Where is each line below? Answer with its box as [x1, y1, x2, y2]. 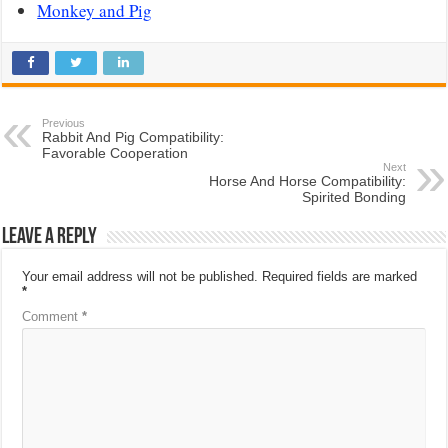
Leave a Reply [2, 226, 98, 250]
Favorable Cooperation [42, 145, 189, 162]
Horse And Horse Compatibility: [208, 173, 406, 190]
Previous [42, 117, 86, 130]
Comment [22, 309, 83, 325]
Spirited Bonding [301, 189, 406, 206]
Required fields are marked [262, 269, 418, 285]
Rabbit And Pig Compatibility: [42, 129, 225, 146]
